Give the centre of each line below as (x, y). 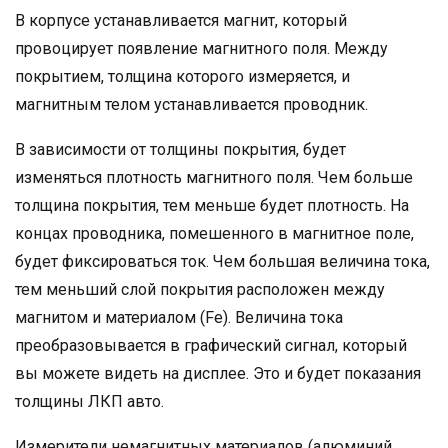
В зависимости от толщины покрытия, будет (180, 149)
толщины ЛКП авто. (89, 401)
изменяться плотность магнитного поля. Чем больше (214, 177)
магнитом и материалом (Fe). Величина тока (179, 317)
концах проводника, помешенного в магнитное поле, (214, 233)
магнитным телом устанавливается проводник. (191, 104)
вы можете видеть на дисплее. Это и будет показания (218, 373)
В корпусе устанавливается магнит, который (181, 20)
